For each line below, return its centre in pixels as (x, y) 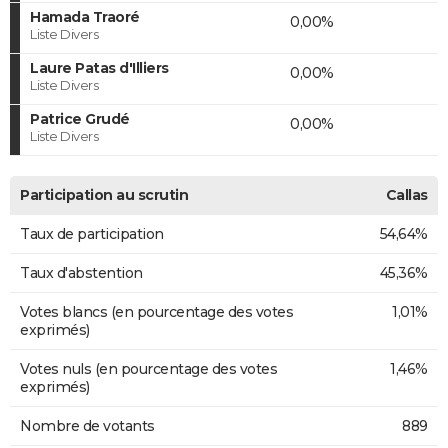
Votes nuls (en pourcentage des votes (148, 368)
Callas (406, 194)
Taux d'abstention (81, 272)
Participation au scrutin (104, 194)
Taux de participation (92, 233)
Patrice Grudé (80, 118)
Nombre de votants (87, 425)
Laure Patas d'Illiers (99, 67)
